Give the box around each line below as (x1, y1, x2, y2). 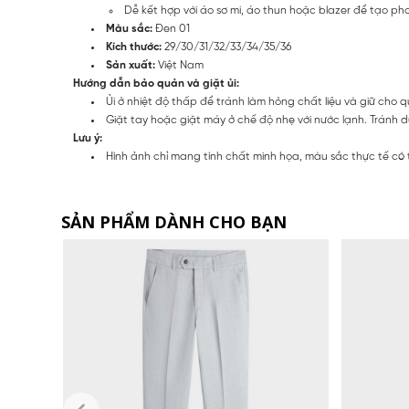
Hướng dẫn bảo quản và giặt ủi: (73, 77, 239, 89)
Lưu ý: (73, 131, 102, 144)
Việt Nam (155, 58, 204, 71)
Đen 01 (152, 22, 190, 35)
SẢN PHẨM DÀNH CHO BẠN (61, 210, 288, 233)
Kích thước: (106, 40, 162, 53)
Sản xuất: (106, 58, 155, 71)
